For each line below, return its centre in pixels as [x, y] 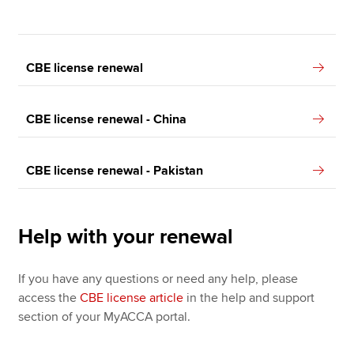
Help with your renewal [126, 237]
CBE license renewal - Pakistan [115, 170]
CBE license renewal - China [107, 119]
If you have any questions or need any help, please [158, 279]
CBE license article [132, 298]
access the [49, 298]
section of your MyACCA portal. [105, 316]
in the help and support [249, 298]
